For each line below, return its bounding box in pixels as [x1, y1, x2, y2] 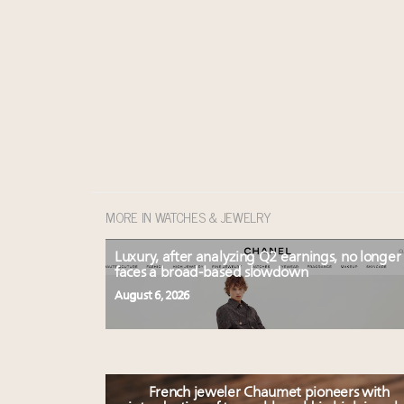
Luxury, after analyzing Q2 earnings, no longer [115, 250, 401, 265]
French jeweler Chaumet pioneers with [148, 385, 390, 400]
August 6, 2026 [115, 289, 189, 302]
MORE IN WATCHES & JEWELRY [106, 205, 271, 228]
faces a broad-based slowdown [115, 265, 308, 280]
